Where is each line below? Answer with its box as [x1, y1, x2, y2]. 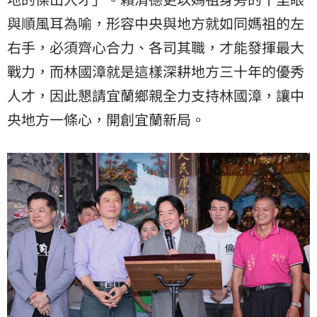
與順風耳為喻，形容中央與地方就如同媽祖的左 [7, 13, 304, 34]
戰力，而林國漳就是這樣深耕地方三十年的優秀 [7, 61, 304, 82]
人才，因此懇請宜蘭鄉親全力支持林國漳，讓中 [7, 85, 304, 106]
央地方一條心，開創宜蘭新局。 [7, 109, 205, 130]
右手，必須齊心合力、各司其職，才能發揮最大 [7, 37, 304, 58]
